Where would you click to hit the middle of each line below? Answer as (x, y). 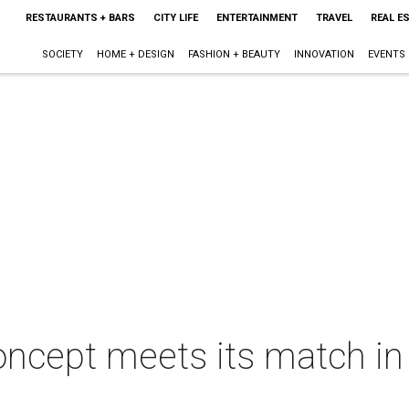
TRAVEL (334, 18)
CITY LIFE (175, 18)
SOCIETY (62, 54)
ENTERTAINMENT (257, 18)
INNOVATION (324, 54)
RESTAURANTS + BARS (80, 18)
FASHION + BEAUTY (234, 54)
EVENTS (386, 54)
